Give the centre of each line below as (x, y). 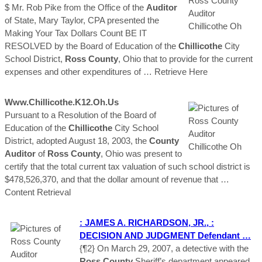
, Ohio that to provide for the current (185, 58)
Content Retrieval (38, 192)
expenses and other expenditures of (74, 71)
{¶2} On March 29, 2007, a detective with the (164, 248)
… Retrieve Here (175, 71)
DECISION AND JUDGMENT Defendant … (165, 235)
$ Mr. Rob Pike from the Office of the (75, 7)
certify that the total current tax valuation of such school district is (127, 166)
